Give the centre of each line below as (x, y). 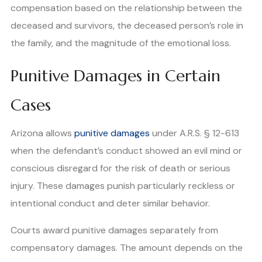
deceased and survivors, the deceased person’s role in (127, 26)
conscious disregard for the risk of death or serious (120, 168)
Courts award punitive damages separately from (114, 230)
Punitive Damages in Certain (116, 76)
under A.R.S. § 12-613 (194, 133)
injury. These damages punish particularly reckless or (123, 186)
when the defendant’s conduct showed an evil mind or (126, 151)
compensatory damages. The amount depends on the (127, 248)
